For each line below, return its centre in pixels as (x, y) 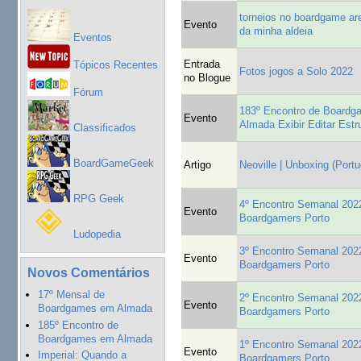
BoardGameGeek (112, 163)
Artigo (198, 164)
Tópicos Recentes (114, 64)
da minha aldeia (276, 31)
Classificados (103, 127)
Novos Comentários (88, 273)
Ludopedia (95, 234)
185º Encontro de (78, 325)
